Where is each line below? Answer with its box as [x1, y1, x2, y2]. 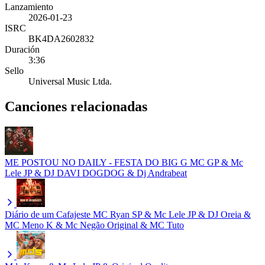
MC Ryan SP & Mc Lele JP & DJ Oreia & [93, 209, 251, 219]
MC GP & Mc [190, 157, 243, 167]
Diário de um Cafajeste [5, 209, 91, 219]
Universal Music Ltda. [28, 76, 112, 86]
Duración [5, 44, 40, 54]
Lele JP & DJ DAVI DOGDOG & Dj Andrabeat [5, 167, 187, 178]
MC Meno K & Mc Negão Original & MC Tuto [5, 219, 184, 230]
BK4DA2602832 [28, 33, 94, 44]
